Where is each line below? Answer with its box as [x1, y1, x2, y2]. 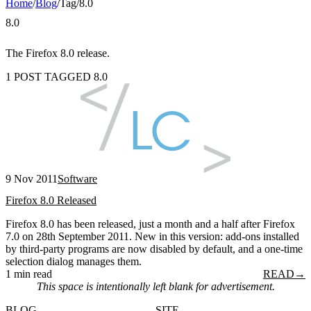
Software [58, 172, 97, 185]
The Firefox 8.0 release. [6, 47, 110, 59]
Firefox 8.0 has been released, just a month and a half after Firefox [6, 217, 295, 230]
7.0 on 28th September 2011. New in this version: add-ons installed [6, 230, 299, 242]
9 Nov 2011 [6, 172, 58, 185]
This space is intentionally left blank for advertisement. [36, 280, 275, 292]
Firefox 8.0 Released [6, 194, 96, 206]
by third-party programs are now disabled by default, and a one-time [6, 242, 303, 255]
